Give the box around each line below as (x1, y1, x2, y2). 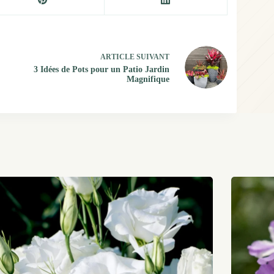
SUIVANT (134, 52, 169, 61)
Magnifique (126, 74, 169, 84)
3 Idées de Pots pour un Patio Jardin (33, 64, 169, 74)
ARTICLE (100, 52, 135, 61)
